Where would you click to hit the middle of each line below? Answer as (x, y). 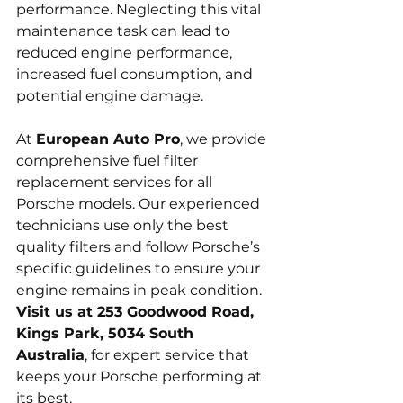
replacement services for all (116, 182)
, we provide (225, 139)
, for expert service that (169, 355)
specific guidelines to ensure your (140, 269)
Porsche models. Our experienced (140, 204)
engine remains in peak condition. (141, 290)
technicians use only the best (124, 225)
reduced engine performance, (126, 53)
